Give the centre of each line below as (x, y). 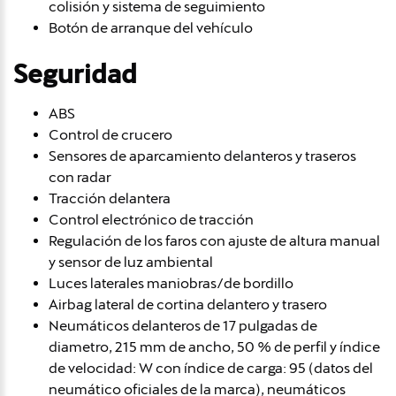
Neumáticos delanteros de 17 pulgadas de (183, 325)
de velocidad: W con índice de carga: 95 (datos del (211, 368)
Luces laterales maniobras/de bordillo (171, 283)
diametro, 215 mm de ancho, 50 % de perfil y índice (214, 346)
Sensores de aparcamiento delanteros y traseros (202, 156)
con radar (80, 177)
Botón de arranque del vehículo (151, 27)
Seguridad (75, 74)
